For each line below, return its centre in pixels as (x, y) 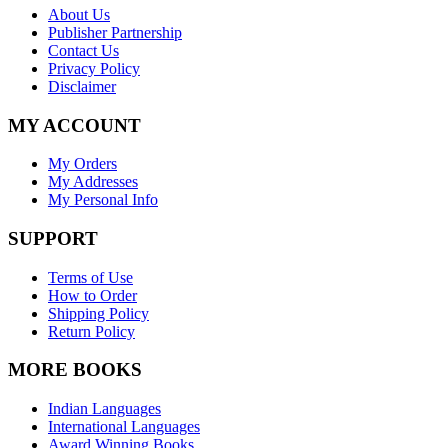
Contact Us (83, 50)
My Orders (82, 164)
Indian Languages (104, 409)
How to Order (92, 295)
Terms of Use (90, 277)
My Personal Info (103, 200)
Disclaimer (82, 86)
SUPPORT (53, 238)
